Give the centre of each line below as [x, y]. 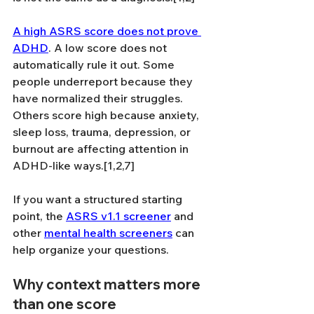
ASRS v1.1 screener [118, 216]
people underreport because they [104, 81]
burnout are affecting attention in [102, 149]
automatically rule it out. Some [95, 64]
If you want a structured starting [99, 199]
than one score [64, 304]
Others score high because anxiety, [107, 115]
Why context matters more [108, 284]
